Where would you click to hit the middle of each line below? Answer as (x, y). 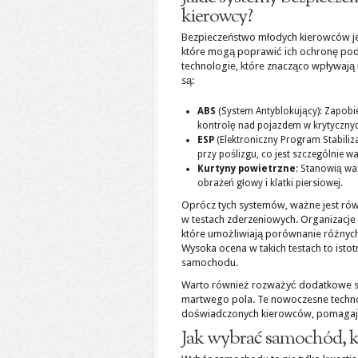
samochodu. (210, 263)
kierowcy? (217, 17)
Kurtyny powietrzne (247, 169)
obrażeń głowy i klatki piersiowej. (270, 183)
